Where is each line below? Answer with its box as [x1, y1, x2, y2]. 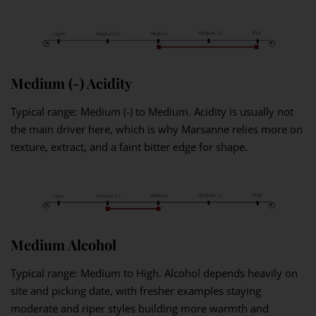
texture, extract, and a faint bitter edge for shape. [11, 139, 248, 154]
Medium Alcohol [11, 235, 116, 255]
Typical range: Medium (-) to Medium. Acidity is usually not [11, 104, 293, 119]
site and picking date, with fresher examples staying [11, 284, 261, 298]
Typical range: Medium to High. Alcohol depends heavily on [11, 266, 298, 281]
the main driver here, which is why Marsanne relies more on [11, 121, 303, 136]
